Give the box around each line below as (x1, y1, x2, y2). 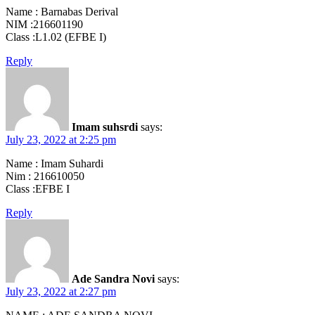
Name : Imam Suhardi (6, 157, 103, 170)
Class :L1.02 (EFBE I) (6, 31, 106, 44)
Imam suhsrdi (72, 121, 138, 134)
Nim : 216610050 (6, 170, 84, 183)
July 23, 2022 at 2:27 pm (6, 285, 116, 298)
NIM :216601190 (6, 18, 83, 31)
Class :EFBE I (6, 183, 70, 195)
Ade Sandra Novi (72, 273, 155, 285)
